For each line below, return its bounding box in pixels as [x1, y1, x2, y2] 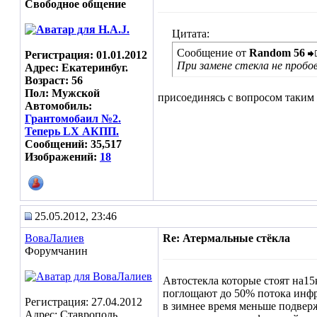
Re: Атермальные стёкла [163, 232, 290, 244]
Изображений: [25, 151, 100, 163]
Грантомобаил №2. [25, 113, 121, 125]
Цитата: [172, 28, 209, 40]
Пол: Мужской [25, 87, 100, 99]
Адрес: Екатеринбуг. [25, 62, 128, 74]
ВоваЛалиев [25, 232, 84, 244]
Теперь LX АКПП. [25, 125, 119, 137]
